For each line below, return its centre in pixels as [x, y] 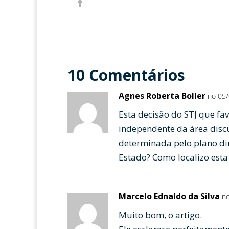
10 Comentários [126, 75]
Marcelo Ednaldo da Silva [169, 197]
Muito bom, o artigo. [160, 215]
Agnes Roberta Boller [162, 96]
